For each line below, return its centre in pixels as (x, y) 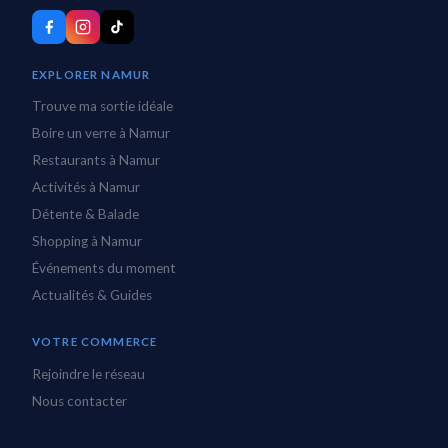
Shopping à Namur (87, 241)
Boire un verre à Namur (101, 133)
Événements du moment (104, 268)
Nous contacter (79, 400)
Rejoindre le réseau (88, 373)
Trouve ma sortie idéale (102, 106)
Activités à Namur (86, 187)
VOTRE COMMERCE (95, 342)
